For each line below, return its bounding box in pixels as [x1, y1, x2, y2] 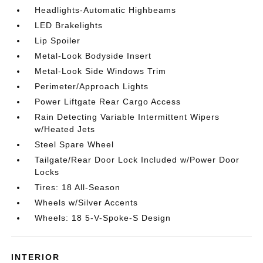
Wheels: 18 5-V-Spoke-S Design [35, 213, 171, 222]
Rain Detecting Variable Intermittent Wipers [35, 112, 220, 122]
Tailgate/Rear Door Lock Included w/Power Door [35, 154, 240, 164]
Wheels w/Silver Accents [35, 197, 139, 207]
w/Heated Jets [35, 124, 96, 134]
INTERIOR [11, 252, 60, 262]
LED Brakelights [35, 20, 103, 30]
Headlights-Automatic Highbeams [35, 5, 177, 15]
